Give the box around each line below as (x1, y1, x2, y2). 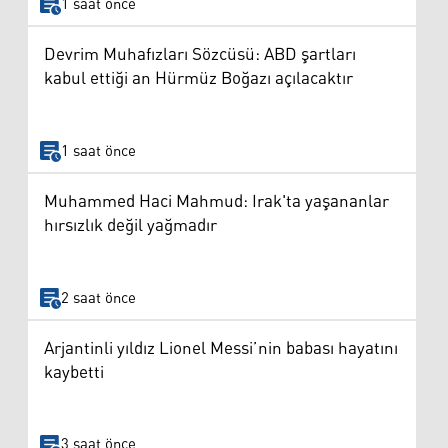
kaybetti (44, 355, 104, 390)
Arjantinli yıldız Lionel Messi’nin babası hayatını (44, 331, 398, 366)
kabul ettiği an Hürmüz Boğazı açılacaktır (44, 62, 353, 97)
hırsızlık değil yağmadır (44, 209, 217, 244)
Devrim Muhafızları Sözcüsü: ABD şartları (44, 38, 356, 73)
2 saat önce (60, 283, 136, 313)
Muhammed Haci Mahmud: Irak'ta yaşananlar (44, 185, 389, 220)
